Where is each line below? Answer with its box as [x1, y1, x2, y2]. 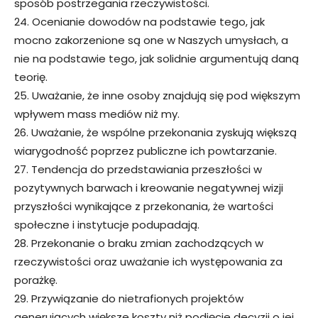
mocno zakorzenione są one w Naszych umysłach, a [14, 32, 288, 48]
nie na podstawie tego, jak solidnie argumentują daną [14, 50, 299, 66]
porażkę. [14, 272, 57, 287]
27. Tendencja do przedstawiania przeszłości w [14, 161, 262, 177]
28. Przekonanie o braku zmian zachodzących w [14, 235, 263, 251]
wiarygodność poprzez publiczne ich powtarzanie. [14, 143, 277, 158]
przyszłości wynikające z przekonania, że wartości [14, 198, 273, 214]
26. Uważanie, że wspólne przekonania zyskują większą [14, 124, 297, 140]
